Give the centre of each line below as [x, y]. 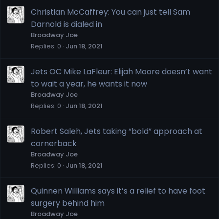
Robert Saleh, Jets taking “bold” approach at [117, 131]
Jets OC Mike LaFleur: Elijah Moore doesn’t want [121, 71]
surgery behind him [68, 203]
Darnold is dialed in [66, 24]
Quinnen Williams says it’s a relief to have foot [118, 191]
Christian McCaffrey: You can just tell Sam [110, 12]
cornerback [54, 143]
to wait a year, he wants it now [89, 84]
